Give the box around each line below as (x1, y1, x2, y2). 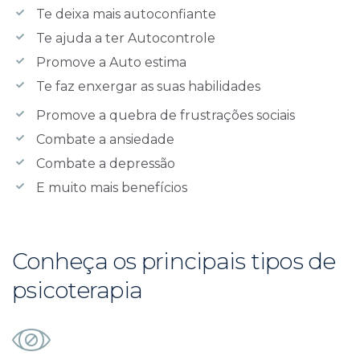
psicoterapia (12, 276, 142, 304)
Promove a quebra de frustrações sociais (36, 107, 295, 123)
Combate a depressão (36, 155, 175, 171)
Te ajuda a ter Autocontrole (36, 30, 215, 46)
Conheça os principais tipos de (12, 247, 336, 275)
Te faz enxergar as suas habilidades (36, 78, 260, 94)
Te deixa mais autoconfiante (36, 6, 216, 22)
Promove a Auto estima (36, 54, 186, 70)
